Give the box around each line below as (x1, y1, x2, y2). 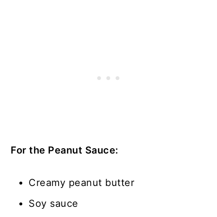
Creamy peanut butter (29, 177, 135, 189)
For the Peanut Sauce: (11, 144, 122, 156)
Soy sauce (29, 198, 82, 210)
